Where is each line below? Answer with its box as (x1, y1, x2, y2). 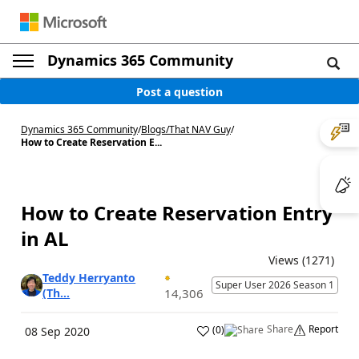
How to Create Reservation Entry (21, 200, 333, 226)
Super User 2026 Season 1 (216, 278, 334, 292)
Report (309, 322, 338, 336)
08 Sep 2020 (25, 324, 90, 339)
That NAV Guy (169, 123, 231, 136)
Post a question (136, 83, 223, 99)
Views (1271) (268, 252, 334, 268)
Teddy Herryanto (42, 270, 136, 285)
